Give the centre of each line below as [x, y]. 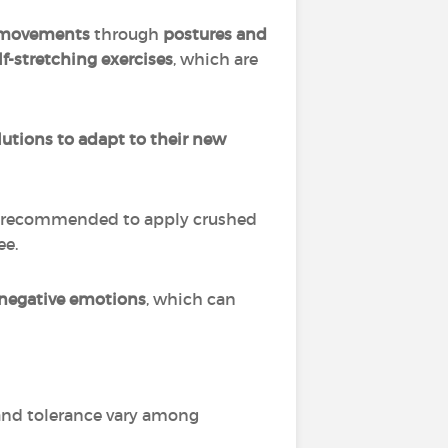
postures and [215, 34]
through [126, 34]
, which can [191, 299]
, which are [215, 59]
